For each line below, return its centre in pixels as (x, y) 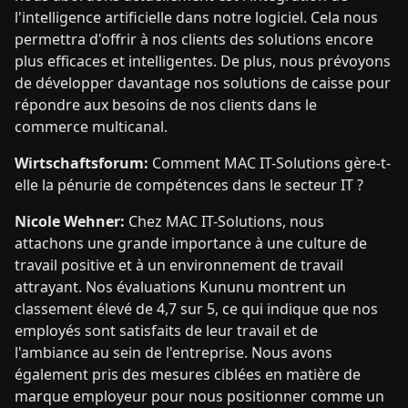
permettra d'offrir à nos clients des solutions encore (194, 40)
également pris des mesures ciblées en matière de (188, 375)
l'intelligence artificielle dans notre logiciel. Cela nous (196, 18)
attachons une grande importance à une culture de (191, 244)
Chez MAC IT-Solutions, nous (224, 222)
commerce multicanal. (91, 127)
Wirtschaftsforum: (83, 163)
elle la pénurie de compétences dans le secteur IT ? (189, 185)
